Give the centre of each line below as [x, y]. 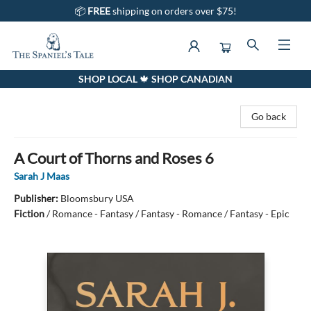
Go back [269, 116]
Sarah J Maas [42, 176]
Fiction [29, 213]
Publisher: [37, 198]
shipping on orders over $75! [174, 11]
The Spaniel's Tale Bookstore [71, 83]
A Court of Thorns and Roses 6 [114, 158]
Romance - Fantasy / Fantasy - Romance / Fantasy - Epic [171, 213]
